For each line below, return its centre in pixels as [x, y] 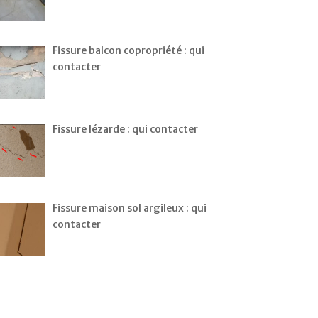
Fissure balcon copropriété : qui [129, 51]
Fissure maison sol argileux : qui [130, 208]
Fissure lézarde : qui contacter [126, 130]
